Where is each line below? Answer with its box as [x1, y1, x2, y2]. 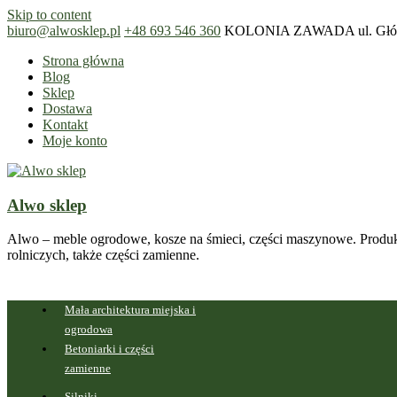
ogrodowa [65, 322, 113, 336]
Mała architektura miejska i [65, 302, 196, 316]
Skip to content [7, 7, 91, 22]
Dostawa [43, 101, 92, 116]
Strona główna [43, 53, 124, 68]
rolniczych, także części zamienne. [7, 247, 199, 263]
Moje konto [43, 133, 107, 148]
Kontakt [43, 117, 88, 132]
